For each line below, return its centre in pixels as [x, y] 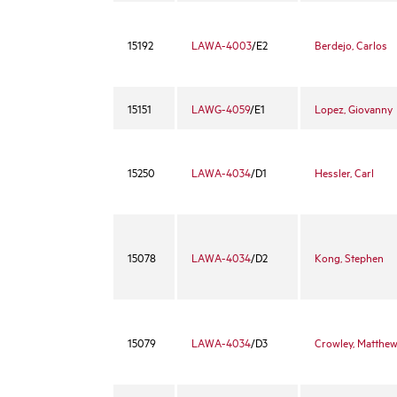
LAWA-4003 [222, 44]
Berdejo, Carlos [351, 44]
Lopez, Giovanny [354, 108]
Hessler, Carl [344, 172]
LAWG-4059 [221, 108]
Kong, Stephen [349, 257]
